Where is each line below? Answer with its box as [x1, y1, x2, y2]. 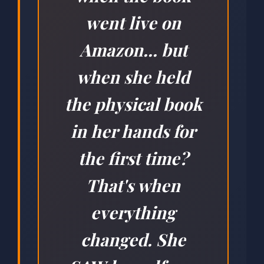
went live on [85, 11, 181, 34]
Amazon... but [79, 38, 187, 61]
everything [91, 201, 176, 224]
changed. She [81, 228, 186, 251]
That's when [86, 174, 180, 197]
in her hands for [71, 120, 196, 143]
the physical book [64, 93, 202, 115]
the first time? [78, 147, 189, 170]
